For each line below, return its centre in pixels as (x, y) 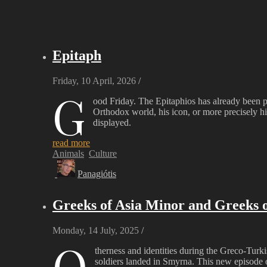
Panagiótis (97, 173)
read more (71, 142)
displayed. (112, 122)
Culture (103, 153)
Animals (68, 153)
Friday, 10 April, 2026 (94, 80)
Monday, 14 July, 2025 (96, 230)
